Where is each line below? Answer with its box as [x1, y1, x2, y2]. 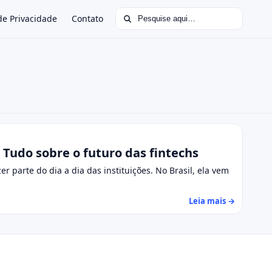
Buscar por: [115, 7, 168, 20]
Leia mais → [189, 195, 235, 206]
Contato [72, 13, 103, 24]
